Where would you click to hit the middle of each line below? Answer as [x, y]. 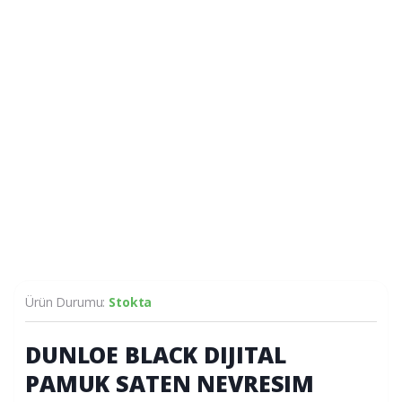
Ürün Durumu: [67, 301]
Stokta [131, 301]
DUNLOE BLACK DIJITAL [156, 354]
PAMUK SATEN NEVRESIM [170, 383]
